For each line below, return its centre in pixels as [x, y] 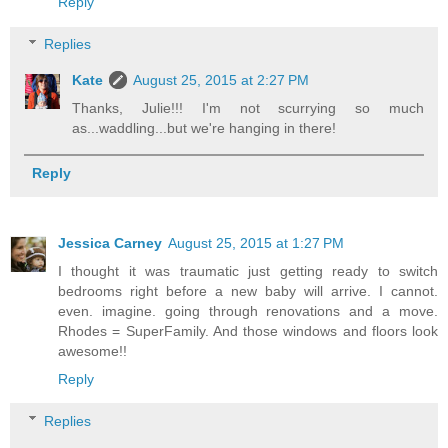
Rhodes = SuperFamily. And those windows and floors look [248, 330]
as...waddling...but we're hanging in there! [204, 127]
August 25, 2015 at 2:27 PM [221, 79]
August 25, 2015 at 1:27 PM [256, 242]
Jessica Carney [110, 242]
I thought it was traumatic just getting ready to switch [248, 270]
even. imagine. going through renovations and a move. [248, 310]
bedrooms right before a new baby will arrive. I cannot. [248, 290]
